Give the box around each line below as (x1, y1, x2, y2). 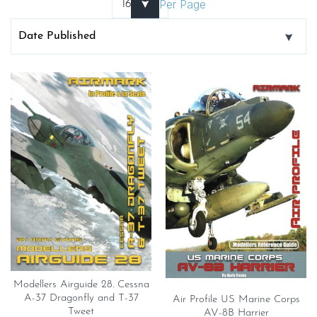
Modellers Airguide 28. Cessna (13, 279, 149, 291)
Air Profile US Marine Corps (172, 294, 300, 305)
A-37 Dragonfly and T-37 (23, 293, 139, 304)
